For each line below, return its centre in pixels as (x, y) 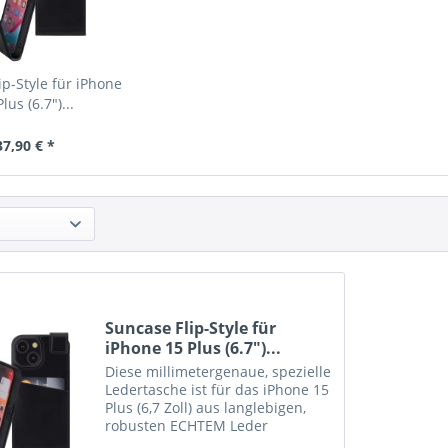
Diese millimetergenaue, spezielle (218, 372)
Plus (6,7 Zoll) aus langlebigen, (206, 408)
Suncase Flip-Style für (191, 328)
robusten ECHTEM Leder (187, 426)
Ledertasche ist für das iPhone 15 (217, 390)
